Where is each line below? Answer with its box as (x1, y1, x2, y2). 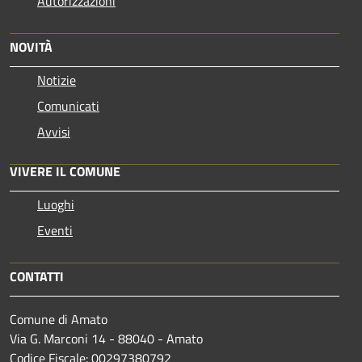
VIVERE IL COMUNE (10, 161, 120, 181)
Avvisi (37, 121, 70, 141)
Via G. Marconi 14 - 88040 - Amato (10, 328, 203, 348)
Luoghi (37, 194, 74, 214)
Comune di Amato (10, 309, 107, 329)
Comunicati (37, 95, 99, 116)
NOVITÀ (10, 36, 53, 57)
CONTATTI (10, 266, 64, 286)
